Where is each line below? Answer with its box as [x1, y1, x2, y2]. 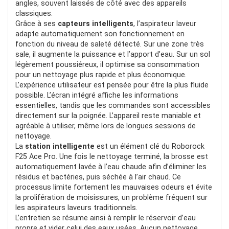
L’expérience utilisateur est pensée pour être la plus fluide [15, 80, 209, 89]
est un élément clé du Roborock [95, 142, 204, 151]
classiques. [15, 9, 53, 18]
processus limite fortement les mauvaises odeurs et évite [15, 182, 212, 192]
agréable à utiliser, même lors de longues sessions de [15, 121, 196, 130]
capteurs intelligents [58, 19, 133, 28]
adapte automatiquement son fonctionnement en [15, 29, 185, 38]
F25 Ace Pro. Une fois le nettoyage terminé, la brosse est [15, 152, 208, 161]
